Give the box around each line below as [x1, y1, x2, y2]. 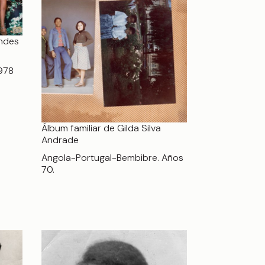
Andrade [41, 133, 79, 146]
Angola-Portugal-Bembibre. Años [41, 151, 183, 164]
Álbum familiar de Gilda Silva [41, 121, 161, 134]
